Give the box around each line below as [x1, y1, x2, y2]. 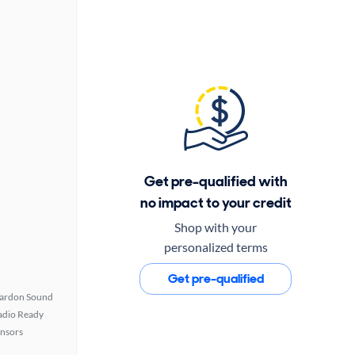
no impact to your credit [139, 193, 292, 212]
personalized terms [163, 239, 268, 254]
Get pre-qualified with [143, 171, 288, 191]
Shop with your [174, 219, 257, 235]
